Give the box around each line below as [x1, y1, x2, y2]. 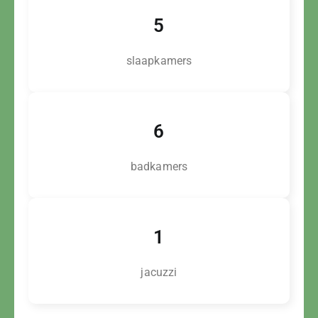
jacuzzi [141, 265, 177, 279]
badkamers [130, 160, 188, 173]
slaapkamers [126, 54, 192, 67]
